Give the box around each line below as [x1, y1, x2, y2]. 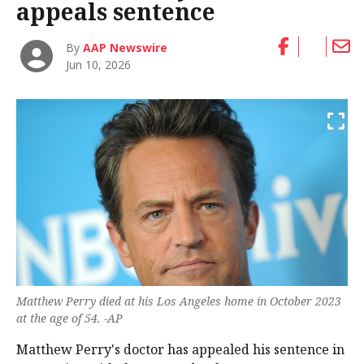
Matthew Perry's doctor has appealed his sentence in [16, 340, 344, 358]
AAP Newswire [83, 40, 168, 56]
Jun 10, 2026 [66, 57, 132, 73]
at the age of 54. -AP [16, 310, 123, 326]
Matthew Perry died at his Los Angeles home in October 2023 [16, 292, 341, 309]
